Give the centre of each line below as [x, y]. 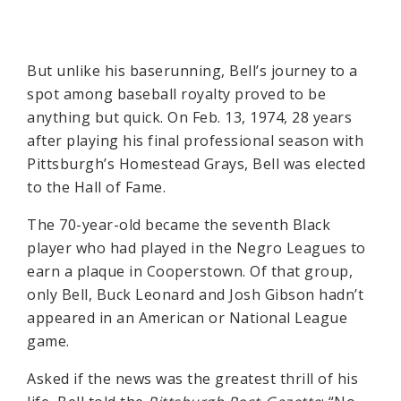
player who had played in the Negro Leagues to [196, 248]
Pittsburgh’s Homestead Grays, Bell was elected [196, 164]
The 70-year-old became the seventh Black [179, 225]
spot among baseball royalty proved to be [176, 94]
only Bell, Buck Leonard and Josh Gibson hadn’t [195, 294]
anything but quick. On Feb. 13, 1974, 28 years [189, 117]
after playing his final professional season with [195, 141]
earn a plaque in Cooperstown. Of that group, [190, 271]
